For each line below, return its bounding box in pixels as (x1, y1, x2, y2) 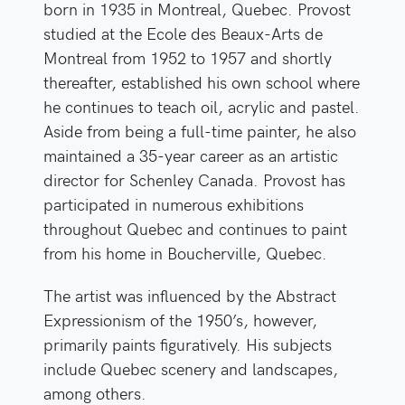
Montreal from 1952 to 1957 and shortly (43, 46, 332, 70)
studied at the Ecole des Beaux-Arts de (43, 22, 323, 45)
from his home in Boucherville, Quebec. (43, 241, 327, 265)
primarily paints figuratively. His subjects (43, 333, 332, 356)
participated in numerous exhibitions (43, 193, 304, 216)
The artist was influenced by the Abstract (43, 284, 336, 307)
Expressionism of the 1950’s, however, (43, 308, 317, 332)
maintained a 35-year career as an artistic (43, 144, 338, 167)
